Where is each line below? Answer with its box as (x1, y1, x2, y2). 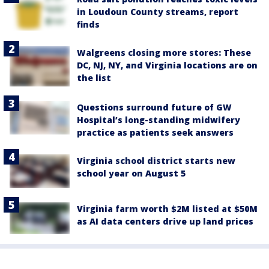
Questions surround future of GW (77, 101, 232, 113)
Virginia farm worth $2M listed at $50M (77, 202, 258, 214)
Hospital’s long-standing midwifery (77, 113, 240, 125)
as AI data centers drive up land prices (77, 215, 253, 227)
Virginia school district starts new (77, 154, 235, 166)
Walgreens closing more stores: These (77, 47, 251, 58)
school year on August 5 (77, 167, 186, 179)
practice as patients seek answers (77, 126, 234, 138)
